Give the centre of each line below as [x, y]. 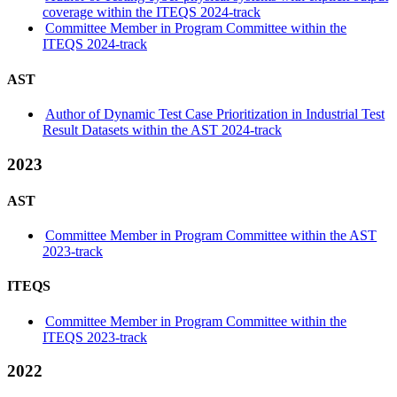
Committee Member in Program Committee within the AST [211, 236]
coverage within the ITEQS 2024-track [152, 12]
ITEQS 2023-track [95, 337]
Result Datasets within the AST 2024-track [162, 129]
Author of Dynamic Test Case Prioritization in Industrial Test [215, 113]
